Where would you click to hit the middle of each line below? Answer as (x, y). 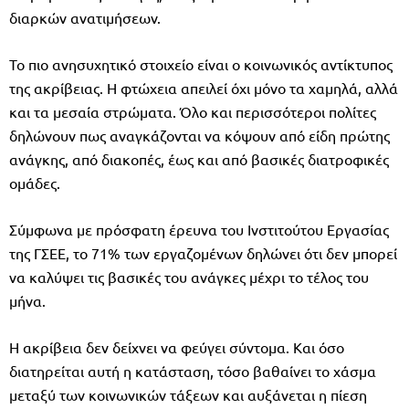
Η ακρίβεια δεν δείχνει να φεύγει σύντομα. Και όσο (177, 346)
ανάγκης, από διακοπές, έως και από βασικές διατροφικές (199, 158)
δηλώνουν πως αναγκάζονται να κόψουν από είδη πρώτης (199, 135)
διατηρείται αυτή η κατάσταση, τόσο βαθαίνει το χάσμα (193, 370)
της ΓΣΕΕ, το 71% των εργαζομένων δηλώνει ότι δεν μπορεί (203, 252)
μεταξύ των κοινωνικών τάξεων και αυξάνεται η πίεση (188, 394)
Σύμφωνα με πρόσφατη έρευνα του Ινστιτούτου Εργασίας (199, 229)
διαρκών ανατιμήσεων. (85, 17)
